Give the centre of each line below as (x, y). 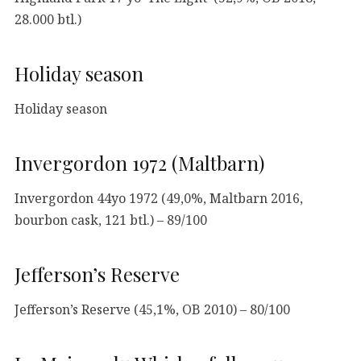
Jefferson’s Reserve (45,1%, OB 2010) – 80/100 (152, 309)
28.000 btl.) (48, 19)
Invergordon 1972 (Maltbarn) (139, 162)
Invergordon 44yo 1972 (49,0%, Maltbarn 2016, (159, 198)
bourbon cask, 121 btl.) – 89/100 (111, 220)
